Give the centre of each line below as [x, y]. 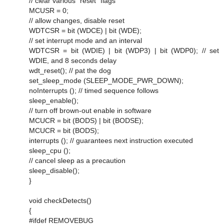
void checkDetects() [60, 200]
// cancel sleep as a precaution [77, 160]
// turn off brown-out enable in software [90, 110]
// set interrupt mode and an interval [85, 40]
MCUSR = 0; [49, 10]
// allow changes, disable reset [77, 20]
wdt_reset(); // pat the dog [70, 70]
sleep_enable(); [54, 100]
